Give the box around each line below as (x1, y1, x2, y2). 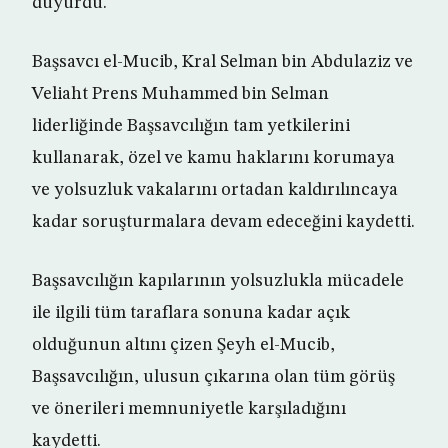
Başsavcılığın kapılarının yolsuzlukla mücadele (32, 272, 404, 291)
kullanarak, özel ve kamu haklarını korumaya (32, 149, 395, 168)
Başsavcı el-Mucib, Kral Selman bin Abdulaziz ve (32, 53, 413, 72)
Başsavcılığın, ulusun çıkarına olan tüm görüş (32, 368, 395, 387)
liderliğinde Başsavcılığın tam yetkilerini (32, 117, 350, 136)
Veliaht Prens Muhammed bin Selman (32, 85, 329, 104)
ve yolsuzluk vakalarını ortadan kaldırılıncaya (32, 181, 398, 200)
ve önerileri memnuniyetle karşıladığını (32, 400, 346, 419)
